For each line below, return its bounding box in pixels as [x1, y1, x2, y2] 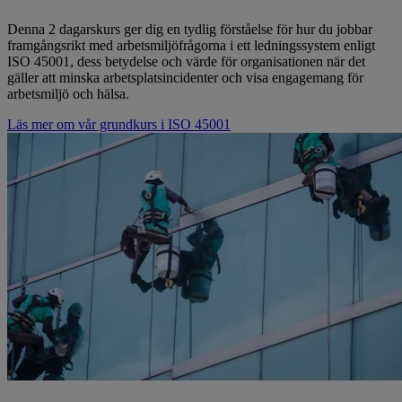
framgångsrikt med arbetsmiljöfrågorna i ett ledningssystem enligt [7, 37, 375, 53]
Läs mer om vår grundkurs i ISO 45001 [7, 116, 231, 132]
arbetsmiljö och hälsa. [7, 85, 129, 101]
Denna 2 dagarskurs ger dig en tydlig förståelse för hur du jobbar [7, 21, 372, 37]
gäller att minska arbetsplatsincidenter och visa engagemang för [7, 69, 363, 85]
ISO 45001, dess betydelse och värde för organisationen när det [7, 53, 365, 69]
